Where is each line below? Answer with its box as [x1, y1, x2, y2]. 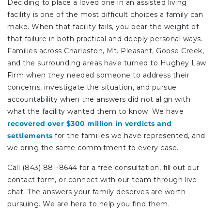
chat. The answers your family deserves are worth [7, 187, 186, 196]
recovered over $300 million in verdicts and [7, 119, 172, 128]
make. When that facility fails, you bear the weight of [7, 22, 199, 31]
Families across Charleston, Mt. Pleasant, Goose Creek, [7, 46, 204, 55]
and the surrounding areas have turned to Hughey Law [7, 58, 206, 67]
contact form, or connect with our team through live [7, 175, 197, 184]
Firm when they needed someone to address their [7, 70, 189, 79]
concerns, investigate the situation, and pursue [7, 82, 177, 92]
